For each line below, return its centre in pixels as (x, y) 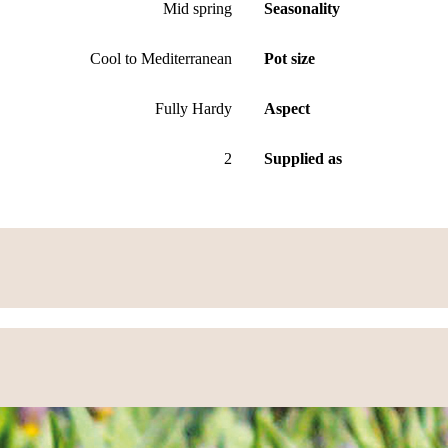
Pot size (289, 58)
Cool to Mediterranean (161, 58)
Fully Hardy (193, 108)
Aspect (287, 108)
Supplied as (303, 158)
